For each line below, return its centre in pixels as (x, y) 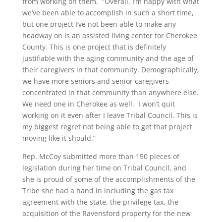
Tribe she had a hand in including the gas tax (98, 190)
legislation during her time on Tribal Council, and (104, 167)
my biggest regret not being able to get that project (107, 126)
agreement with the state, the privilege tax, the (100, 202)
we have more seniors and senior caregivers (95, 81)
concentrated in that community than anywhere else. (110, 92)
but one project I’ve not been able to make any (99, 24)
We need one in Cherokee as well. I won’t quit (98, 104)
